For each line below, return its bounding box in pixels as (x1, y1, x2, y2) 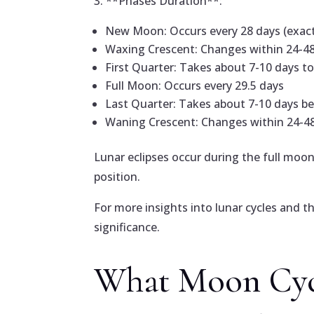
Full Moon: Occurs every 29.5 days (105, 78, 285, 94)
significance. (94, 219, 161, 235)
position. (94, 169, 141, 185)
